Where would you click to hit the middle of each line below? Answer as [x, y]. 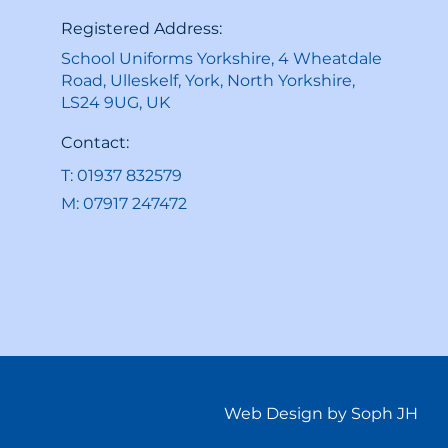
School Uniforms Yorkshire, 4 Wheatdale [222, 58]
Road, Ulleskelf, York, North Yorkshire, [208, 80]
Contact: [95, 142]
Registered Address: [142, 28]
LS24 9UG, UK [116, 102]
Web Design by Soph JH [321, 413]
